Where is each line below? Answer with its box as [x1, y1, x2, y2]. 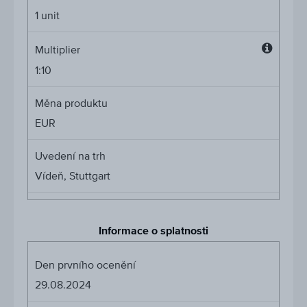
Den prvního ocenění [35, 258, 136, 271]
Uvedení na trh [35, 149, 106, 162]
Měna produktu [35, 97, 108, 110]
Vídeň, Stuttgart [35, 169, 110, 182]
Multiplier [35, 42, 80, 56]
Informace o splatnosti [99, 224, 208, 238]
